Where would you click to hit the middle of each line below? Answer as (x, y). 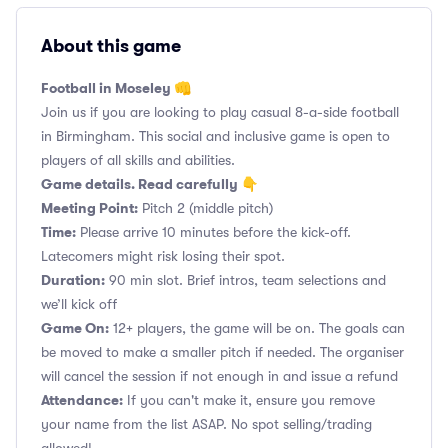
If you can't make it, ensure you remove (249, 400)
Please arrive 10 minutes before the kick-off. (213, 232)
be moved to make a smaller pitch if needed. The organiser (222, 352)
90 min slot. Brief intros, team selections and (245, 280)
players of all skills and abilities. (138, 160)
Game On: (75, 328)
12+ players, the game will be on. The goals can (257, 328)
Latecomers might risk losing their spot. (163, 256)
